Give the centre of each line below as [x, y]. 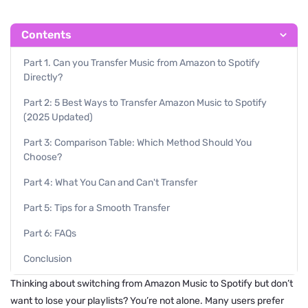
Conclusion [47, 259]
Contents [46, 35]
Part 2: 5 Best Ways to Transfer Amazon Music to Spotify [145, 103]
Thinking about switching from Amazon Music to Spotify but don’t [152, 284]
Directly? [43, 78]
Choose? [43, 157]
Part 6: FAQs [50, 234]
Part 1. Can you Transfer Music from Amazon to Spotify [142, 63]
